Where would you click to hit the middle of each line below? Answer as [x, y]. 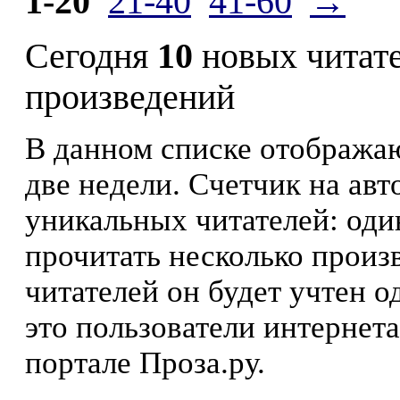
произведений [130, 97]
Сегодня [91, 56]
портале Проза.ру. [145, 363]
